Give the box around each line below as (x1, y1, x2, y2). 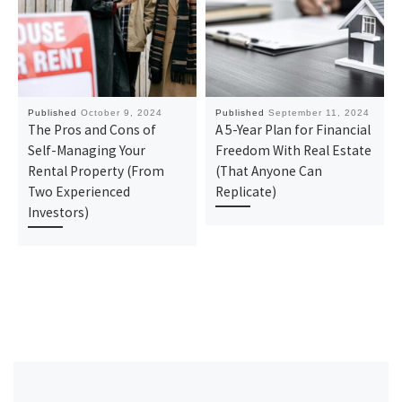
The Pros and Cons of (28, 121, 157, 139)
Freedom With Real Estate (215, 142, 372, 160)
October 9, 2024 (81, 108, 163, 118)
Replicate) (215, 183, 277, 201)
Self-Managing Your (28, 142, 146, 160)
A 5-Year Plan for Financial (215, 121, 371, 139)
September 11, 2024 (268, 108, 371, 118)
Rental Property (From (28, 162, 165, 180)
